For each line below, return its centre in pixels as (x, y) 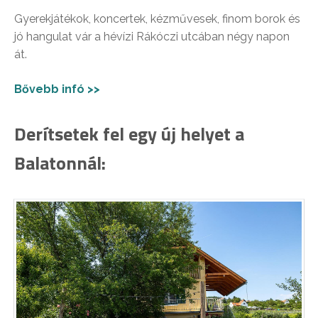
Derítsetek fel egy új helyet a (129, 134)
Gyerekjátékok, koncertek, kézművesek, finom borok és (157, 19)
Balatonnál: (60, 163)
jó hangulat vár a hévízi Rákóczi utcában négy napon (152, 37)
